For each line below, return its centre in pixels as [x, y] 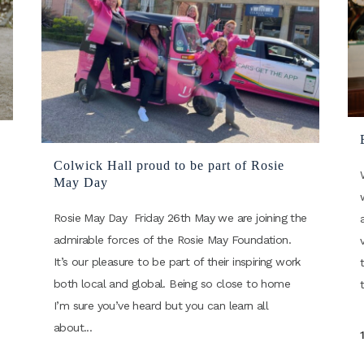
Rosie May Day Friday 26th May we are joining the [180, 218]
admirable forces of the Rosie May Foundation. [172, 240]
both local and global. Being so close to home [172, 284]
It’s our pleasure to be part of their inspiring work [177, 262]
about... [73, 328]
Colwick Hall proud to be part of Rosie [169, 166]
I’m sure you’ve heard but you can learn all [161, 306]
